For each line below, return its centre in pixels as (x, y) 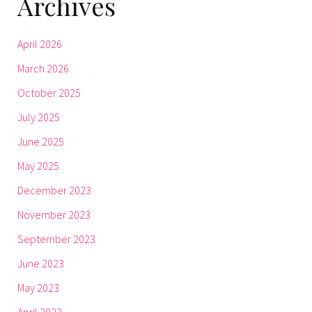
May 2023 (38, 287)
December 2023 (54, 190)
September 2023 (56, 239)
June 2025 (41, 141)
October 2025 (49, 92)
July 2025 (39, 117)
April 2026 (40, 44)
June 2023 (41, 263)
